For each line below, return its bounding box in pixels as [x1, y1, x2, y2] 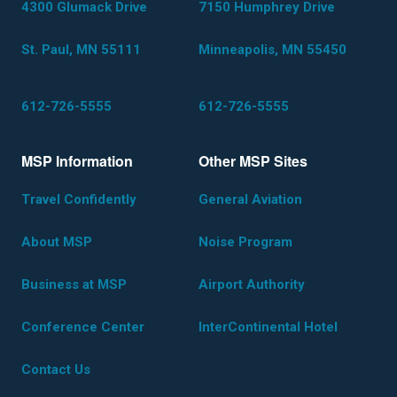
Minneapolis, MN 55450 [198, 42, 346, 58]
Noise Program [198, 234, 292, 250]
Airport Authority [198, 276, 305, 292]
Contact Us [21, 362, 90, 378]
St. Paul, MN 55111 [21, 42, 141, 58]
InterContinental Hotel [198, 319, 338, 335]
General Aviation [198, 191, 302, 207]
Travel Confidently [21, 191, 136, 207]
